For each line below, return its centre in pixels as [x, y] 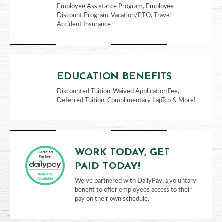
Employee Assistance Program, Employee [115, 81]
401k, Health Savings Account [99, 14]
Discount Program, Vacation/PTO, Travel [114, 89]
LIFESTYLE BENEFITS [111, 66]
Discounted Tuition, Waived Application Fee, [118, 165]
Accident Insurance [83, 98]
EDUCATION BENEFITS [114, 151]
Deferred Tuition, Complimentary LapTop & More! [126, 174]
